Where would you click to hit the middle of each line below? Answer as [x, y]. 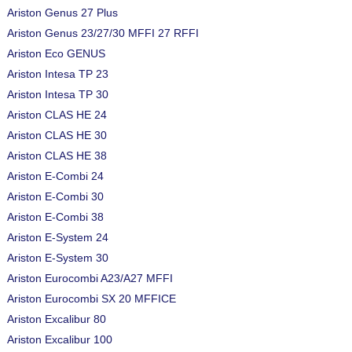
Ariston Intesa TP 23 [58, 74]
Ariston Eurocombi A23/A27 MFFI [90, 278]
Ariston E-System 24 [58, 237]
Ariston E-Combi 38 [55, 217]
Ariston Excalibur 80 [57, 319]
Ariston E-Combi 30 [55, 196]
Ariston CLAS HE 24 [57, 115]
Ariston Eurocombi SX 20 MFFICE [92, 299]
